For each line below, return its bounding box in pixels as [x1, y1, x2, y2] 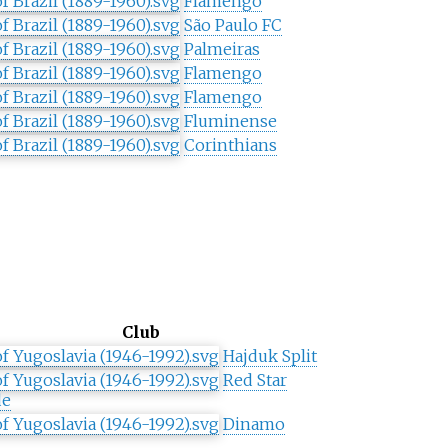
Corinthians [183, 135, 277, 156]
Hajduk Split [222, 346, 317, 367]
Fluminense [183, 111, 277, 132]
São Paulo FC [183, 15, 282, 36]
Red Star [222, 370, 287, 391]
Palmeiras [183, 39, 260, 60]
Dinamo [222, 414, 285, 435]
